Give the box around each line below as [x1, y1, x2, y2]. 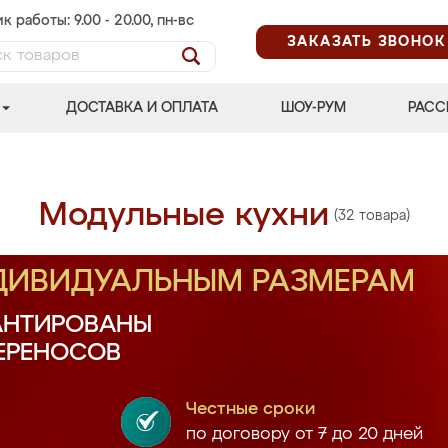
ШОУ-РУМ [280, 101, 346, 115]
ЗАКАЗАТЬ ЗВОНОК [287, 34, 446, 49]
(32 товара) [333, 208, 410, 223]
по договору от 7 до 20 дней [185, 426, 423, 443]
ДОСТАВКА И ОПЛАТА [66, 101, 219, 115]
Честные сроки [185, 401, 315, 418]
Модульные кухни [38, 199, 329, 232]
